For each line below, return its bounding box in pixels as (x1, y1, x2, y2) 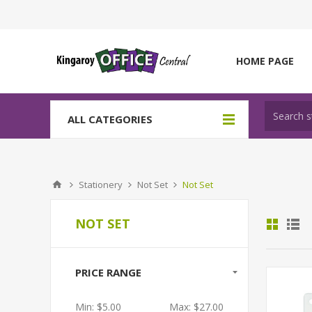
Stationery (79, 178, 123, 191)
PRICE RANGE (75, 265, 141, 279)
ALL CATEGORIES (68, 112, 153, 126)
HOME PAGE (236, 54, 294, 68)
